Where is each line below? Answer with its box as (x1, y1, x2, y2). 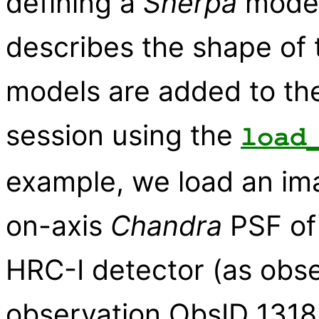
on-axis (6, 209, 110, 243)
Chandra (110, 209, 222, 243)
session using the (6, 118, 241, 152)
